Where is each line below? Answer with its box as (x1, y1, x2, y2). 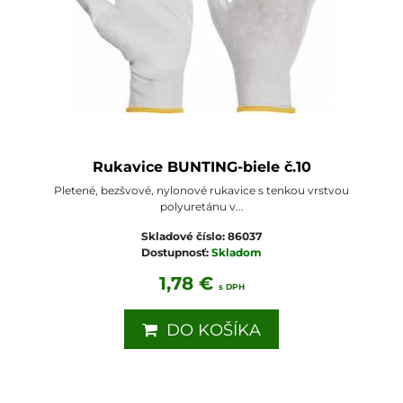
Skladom (211, 245, 262, 259)
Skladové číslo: (141, 228, 228, 243)
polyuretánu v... (159, 199, 244, 213)
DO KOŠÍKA (157, 319, 261, 340)
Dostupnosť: (141, 245, 211, 259)
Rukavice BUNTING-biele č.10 (92, 157, 311, 175)
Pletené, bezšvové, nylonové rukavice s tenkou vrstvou (54, 183, 349, 197)
